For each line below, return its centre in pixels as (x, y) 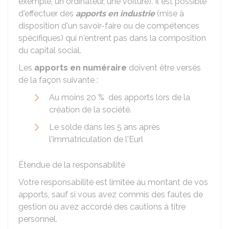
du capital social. (50, 50)
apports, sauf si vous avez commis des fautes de (111, 194)
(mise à (169, 14)
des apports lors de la (147, 97)
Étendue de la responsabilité (72, 165)
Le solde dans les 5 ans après (105, 127)
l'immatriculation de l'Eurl (96, 139)
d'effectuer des (47, 14)
